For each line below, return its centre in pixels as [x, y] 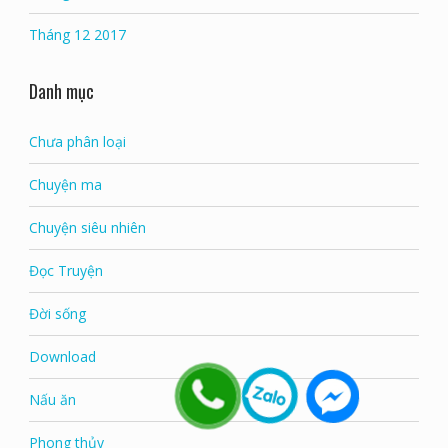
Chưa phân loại [77, 141]
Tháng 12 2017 [77, 34]
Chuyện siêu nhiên [87, 227]
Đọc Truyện [65, 270]
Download [62, 356]
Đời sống [57, 313]
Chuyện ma [65, 184]
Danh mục [61, 90]
